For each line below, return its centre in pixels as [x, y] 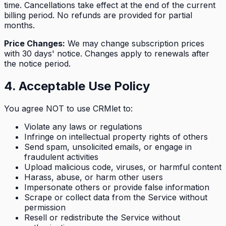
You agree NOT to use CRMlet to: [68, 109]
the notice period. [37, 64]
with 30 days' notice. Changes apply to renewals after [107, 54]
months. [19, 25]
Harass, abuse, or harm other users [94, 177]
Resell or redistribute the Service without [102, 218]
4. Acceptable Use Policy [77, 86]
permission [45, 208]
